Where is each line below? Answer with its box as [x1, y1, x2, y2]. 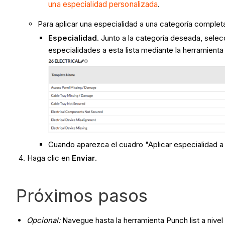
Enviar [72, 153, 95, 163]
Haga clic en [27, 153, 72, 163]
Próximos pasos [16, 185, 148, 206]
